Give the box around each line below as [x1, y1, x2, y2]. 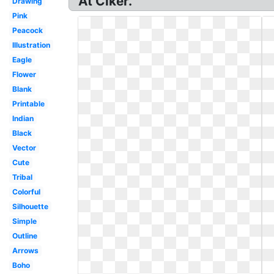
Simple [12, 217, 37, 226]
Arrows [12, 246, 39, 255]
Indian [12, 114, 34, 123]
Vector [12, 143, 36, 152]
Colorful [12, 187, 40, 196]
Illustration [12, 40, 50, 50]
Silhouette [12, 202, 48, 211]
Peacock [12, 26, 43, 35]
